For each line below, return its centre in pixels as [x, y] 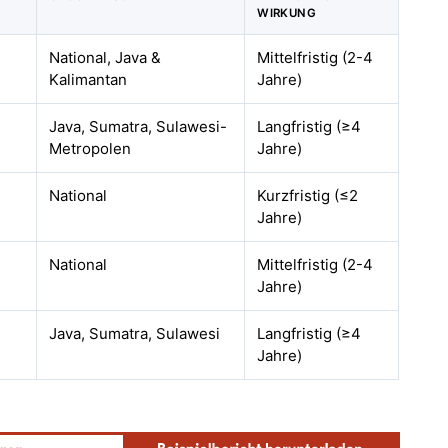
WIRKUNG [287, 13]
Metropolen [90, 148]
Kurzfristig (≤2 [308, 195]
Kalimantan [88, 79]
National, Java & [105, 57]
